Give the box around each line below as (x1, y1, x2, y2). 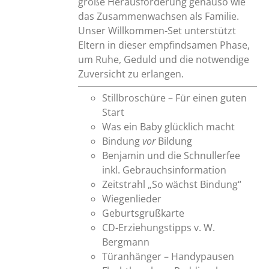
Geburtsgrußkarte (102, 206, 185, 220)
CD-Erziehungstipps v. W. (102, 220, 216, 234)
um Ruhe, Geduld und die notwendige (78, 52, 250, 66)
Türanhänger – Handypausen (102, 249, 235, 263)
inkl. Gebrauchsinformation (102, 163, 227, 177)
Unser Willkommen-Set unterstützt (78, 23, 237, 37)
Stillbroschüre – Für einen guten (102, 91, 247, 104)
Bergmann (102, 235, 150, 249)
